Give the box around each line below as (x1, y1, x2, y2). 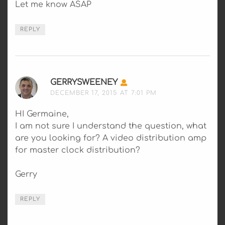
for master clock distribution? (15, 145, 140, 155)
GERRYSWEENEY (50, 77, 118, 87)
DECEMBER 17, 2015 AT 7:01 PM (50, 89, 157, 96)
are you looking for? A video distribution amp (15, 133, 206, 143)
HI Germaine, (15, 109, 69, 119)
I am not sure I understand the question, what (15, 121, 206, 131)
